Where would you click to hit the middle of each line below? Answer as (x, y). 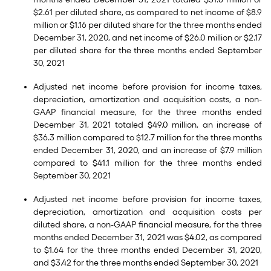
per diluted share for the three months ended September (148, 51)
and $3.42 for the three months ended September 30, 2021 (146, 263)
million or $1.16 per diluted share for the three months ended (148, 25)
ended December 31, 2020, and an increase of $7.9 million (148, 150)
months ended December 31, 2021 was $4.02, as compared (148, 237)
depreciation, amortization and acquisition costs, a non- (148, 100)
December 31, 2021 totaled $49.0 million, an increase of (148, 125)
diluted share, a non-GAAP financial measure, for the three (148, 225)
